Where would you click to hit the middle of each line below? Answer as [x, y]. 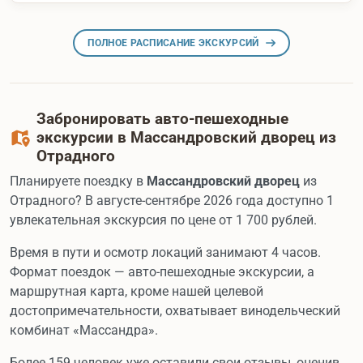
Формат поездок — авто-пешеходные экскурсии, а [162, 272]
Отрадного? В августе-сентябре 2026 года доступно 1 [172, 201]
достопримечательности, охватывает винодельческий [175, 311]
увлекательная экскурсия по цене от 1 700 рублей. [163, 220]
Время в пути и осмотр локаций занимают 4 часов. [165, 253]
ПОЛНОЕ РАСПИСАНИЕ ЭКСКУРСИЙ [173, 43]
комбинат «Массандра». [84, 331]
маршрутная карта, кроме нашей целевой [137, 292]
